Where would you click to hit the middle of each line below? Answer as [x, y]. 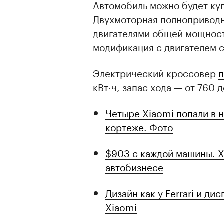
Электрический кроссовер [156, 73]
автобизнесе [134, 167]
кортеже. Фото [139, 127]
